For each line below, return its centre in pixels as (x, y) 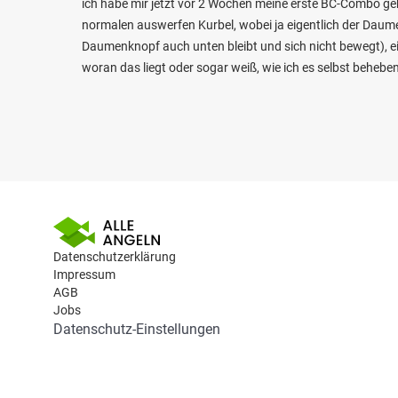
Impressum (84, 275)
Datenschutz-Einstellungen (137, 329)
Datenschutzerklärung (115, 257)
